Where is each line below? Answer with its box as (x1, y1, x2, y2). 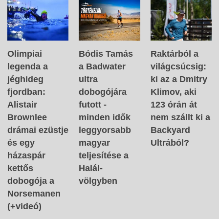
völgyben (79, 176, 118, 186)
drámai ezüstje (7, 125, 68, 135)
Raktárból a (150, 49, 198, 59)
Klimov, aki (150, 87, 197, 97)
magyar (79, 138, 110, 148)
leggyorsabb (79, 125, 131, 135)
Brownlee (7, 112, 47, 123)
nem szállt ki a (150, 112, 210, 123)
